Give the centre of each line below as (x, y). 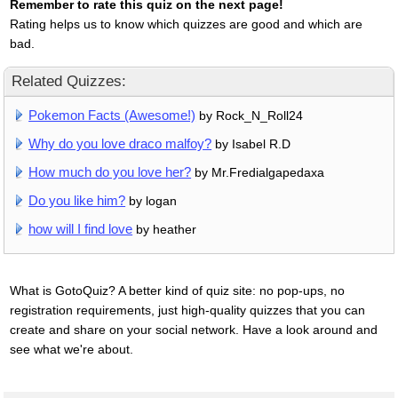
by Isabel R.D (251, 143)
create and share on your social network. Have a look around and (193, 329)
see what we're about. (71, 349)
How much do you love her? (110, 171)
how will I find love (81, 228)
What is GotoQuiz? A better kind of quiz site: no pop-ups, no (177, 290)
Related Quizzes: (69, 81)
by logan (151, 200)
